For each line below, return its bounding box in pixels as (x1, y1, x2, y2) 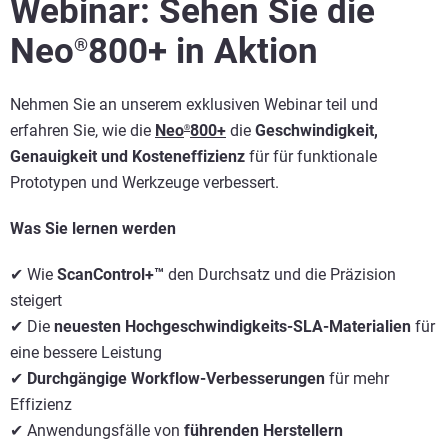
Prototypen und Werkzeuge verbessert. (10, 173, 279, 192)
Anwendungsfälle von (23, 421, 184, 440)
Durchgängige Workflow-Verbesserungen (27, 369, 325, 388)
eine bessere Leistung (10, 343, 162, 362)
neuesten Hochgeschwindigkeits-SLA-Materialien (54, 317, 411, 336)
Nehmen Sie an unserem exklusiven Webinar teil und (10, 95, 378, 114)
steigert (10, 291, 62, 310)
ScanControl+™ (57, 265, 164, 284)
